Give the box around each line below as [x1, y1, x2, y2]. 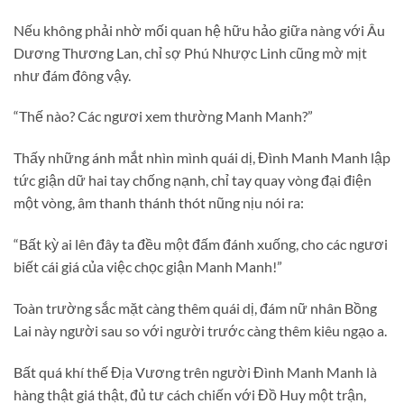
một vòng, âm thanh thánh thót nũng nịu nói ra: [14, 194, 304, 212]
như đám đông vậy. [14, 66, 131, 84]
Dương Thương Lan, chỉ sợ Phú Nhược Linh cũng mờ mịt [14, 43, 367, 61]
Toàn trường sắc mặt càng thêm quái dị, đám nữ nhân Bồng [14, 298, 377, 317]
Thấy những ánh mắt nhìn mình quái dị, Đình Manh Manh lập [14, 149, 390, 167]
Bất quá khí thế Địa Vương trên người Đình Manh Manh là [14, 363, 377, 381]
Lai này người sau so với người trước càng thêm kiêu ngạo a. [14, 321, 387, 339]
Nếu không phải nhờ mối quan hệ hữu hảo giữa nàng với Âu [14, 21, 385, 39]
